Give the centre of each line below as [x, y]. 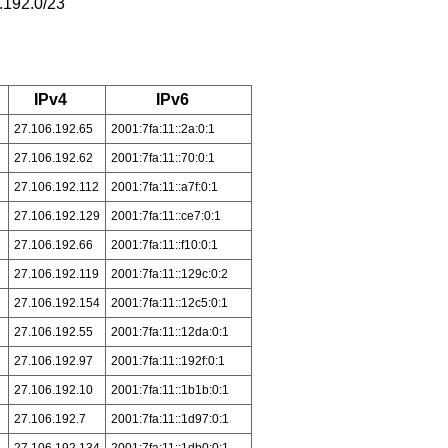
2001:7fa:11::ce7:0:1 [165, 216]
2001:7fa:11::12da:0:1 [169, 332]
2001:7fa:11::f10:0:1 [164, 245]
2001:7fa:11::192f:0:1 [167, 361]
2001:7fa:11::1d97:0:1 [169, 419]
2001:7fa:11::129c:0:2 [169, 274]
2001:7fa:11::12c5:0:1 [169, 303]
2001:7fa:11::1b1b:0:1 [169, 390]
